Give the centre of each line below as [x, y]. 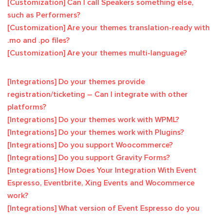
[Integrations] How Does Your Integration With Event [102, 170]
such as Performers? [44, 15]
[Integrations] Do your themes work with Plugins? [96, 132]
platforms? [27, 107]
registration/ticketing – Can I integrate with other [98, 94]
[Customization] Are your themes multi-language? [97, 53]
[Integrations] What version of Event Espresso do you [103, 208]
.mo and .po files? [38, 40]
